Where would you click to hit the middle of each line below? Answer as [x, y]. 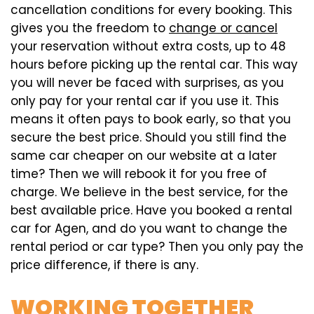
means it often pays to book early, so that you [151, 120]
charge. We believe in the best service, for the [149, 192]
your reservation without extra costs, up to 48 [148, 47]
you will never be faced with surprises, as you [147, 83]
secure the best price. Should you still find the [149, 138]
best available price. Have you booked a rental [151, 211]
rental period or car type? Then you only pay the [157, 247]
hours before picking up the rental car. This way [154, 65]
